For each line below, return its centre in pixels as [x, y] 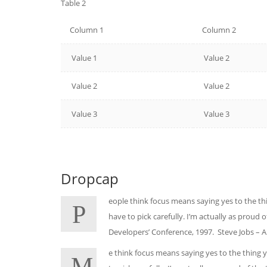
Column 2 [219, 30]
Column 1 [87, 30]
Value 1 [83, 58]
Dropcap [90, 178]
